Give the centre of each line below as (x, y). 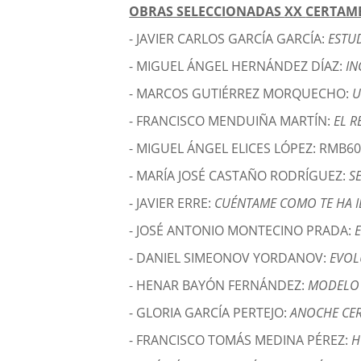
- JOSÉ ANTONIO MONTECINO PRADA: (242, 231)
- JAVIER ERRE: (172, 203)
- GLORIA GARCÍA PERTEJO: (210, 313)
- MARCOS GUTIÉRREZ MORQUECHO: (241, 94)
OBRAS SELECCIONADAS (207, 12)
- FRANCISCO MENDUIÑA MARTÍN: (232, 121)
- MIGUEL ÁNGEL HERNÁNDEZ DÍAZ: (238, 66)
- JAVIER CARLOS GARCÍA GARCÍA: (229, 39)
